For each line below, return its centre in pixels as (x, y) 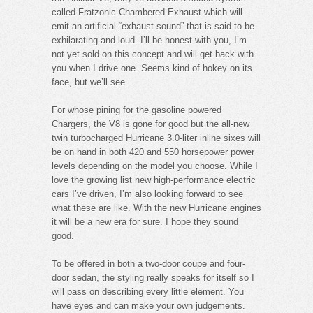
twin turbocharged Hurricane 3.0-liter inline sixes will (156, 138)
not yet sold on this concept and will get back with (153, 54)
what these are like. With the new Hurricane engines (156, 208)
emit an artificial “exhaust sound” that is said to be (153, 26)
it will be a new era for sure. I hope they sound (145, 221)
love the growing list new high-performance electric (154, 180)
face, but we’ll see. (90, 82)
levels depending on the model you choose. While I (155, 166)
